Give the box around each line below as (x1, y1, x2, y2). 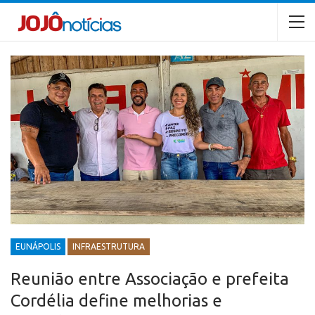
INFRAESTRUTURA (72, 241, 145, 251)
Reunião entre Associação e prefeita (11, 269, 289, 288)
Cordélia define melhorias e (11, 290, 222, 310)
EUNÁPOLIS (15, 241, 60, 251)
